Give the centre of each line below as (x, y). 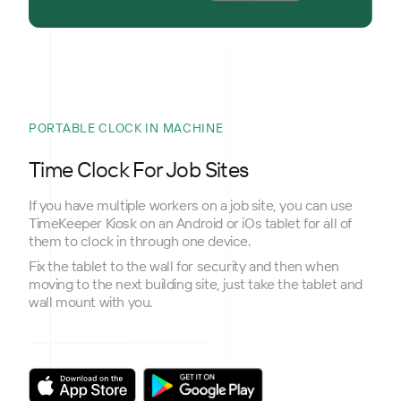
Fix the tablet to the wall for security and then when (184, 265)
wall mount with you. (91, 301)
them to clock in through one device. (140, 240)
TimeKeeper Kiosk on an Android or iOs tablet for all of (191, 222)
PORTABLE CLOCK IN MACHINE (126, 128)
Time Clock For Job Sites (139, 169)
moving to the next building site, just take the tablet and (196, 283)
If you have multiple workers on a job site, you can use (191, 205)
